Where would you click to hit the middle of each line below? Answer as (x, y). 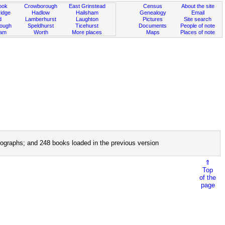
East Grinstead (87, 6)
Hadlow (41, 13)
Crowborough (41, 6)
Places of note (198, 32)
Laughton (87, 19)
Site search (198, 19)
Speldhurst (41, 26)
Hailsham (87, 13)
